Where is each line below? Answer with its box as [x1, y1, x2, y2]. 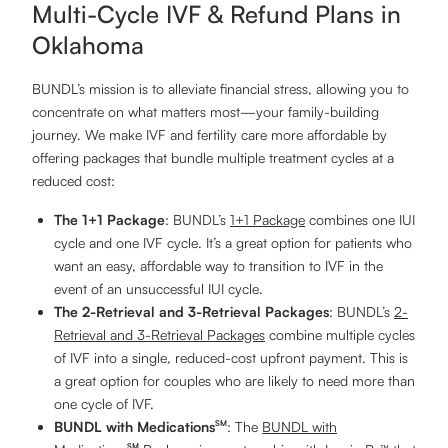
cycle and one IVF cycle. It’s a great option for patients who [54, 234, 412, 251]
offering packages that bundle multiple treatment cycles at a [32, 149, 394, 166]
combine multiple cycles [265, 326, 415, 343]
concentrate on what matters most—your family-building [32, 103, 379, 120]
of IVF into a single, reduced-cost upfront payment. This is [54, 349, 408, 366]
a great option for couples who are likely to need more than [54, 372, 415, 389]
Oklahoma [32, 30, 144, 60]
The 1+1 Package [54, 211, 165, 228]
